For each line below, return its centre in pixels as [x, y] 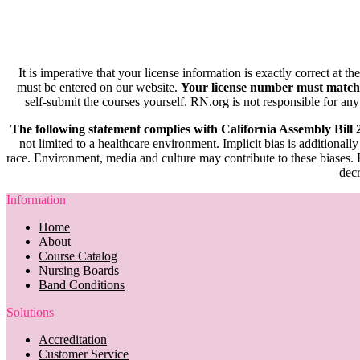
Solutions [30, 312]
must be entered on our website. [99, 87]
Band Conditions [82, 284]
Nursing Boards [79, 270]
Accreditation [73, 339]
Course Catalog [78, 256]
